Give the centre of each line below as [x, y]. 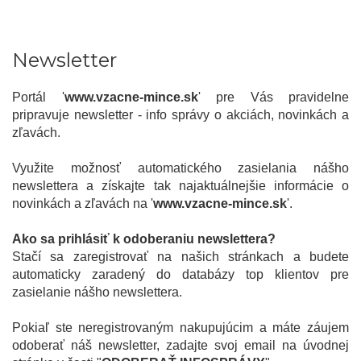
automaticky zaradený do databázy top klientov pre [180, 275]
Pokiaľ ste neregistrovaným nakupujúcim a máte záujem [180, 328]
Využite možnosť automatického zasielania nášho [180, 168]
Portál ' [38, 98]
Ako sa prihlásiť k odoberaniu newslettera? [144, 239]
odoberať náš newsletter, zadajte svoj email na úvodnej [180, 346]
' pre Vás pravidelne [273, 98]
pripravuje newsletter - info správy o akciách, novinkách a [180, 115]
